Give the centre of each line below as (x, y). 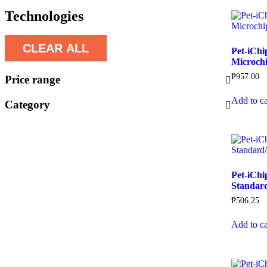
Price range (32, 79)
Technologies (44, 16)
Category (27, 104)
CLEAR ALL (56, 48)
